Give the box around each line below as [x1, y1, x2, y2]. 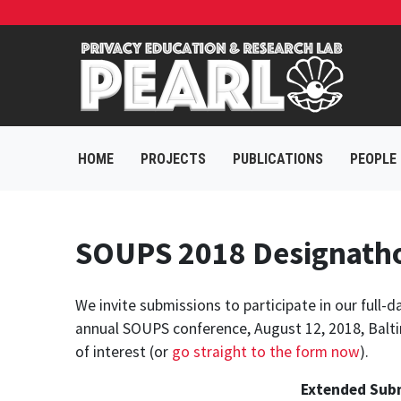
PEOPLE [350, 150, 397, 167]
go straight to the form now [172, 341, 360, 362]
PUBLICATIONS [233, 150, 323, 167]
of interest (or [75, 341, 172, 362]
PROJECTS [141, 150, 206, 167]
